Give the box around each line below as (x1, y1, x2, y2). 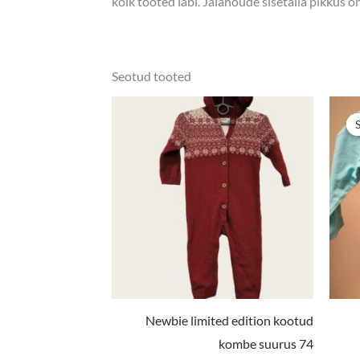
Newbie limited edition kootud (145, 313, 314, 329)
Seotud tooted (111, 67, 191, 84)
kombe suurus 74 (219, 336, 314, 352)
